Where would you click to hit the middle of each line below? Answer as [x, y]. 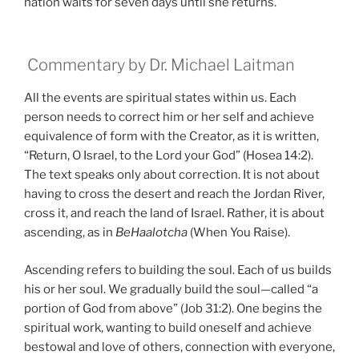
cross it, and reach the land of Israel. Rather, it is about [174, 214]
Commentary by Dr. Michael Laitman [159, 65]
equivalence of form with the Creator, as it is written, [171, 137]
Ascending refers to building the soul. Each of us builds [178, 270]
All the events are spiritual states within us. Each [160, 98]
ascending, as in [70, 233]
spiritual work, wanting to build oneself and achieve [168, 327]
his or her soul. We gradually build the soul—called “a [171, 289]
